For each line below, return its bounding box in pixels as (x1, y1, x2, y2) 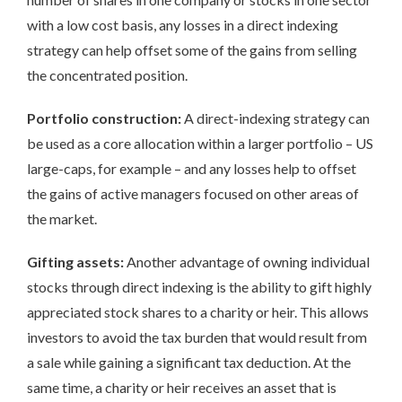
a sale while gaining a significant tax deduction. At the (27, 353, 351, 371)
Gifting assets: (27, 252, 127, 270)
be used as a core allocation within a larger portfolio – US (27, 134, 373, 152)
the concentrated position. (27, 66, 188, 83)
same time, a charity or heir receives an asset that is (27, 378, 336, 396)
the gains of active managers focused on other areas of (27, 184, 359, 202)
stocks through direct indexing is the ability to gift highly (27, 277, 371, 295)
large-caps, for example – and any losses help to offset (27, 159, 356, 177)
